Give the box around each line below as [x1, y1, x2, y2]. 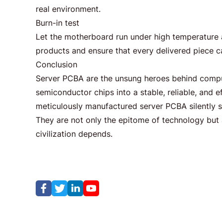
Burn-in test [36, 18, 79, 28]
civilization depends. [36, 129, 112, 139]
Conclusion [36, 59, 77, 69]
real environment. [36, 4, 101, 14]
